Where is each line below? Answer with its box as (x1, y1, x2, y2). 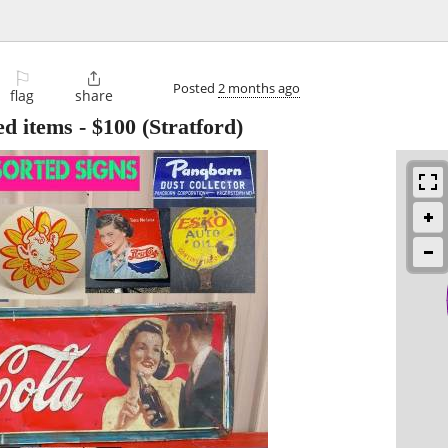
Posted (173, 78, 218, 97)
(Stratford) (136, 114, 243, 140)
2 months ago (218, 78, 300, 97)
